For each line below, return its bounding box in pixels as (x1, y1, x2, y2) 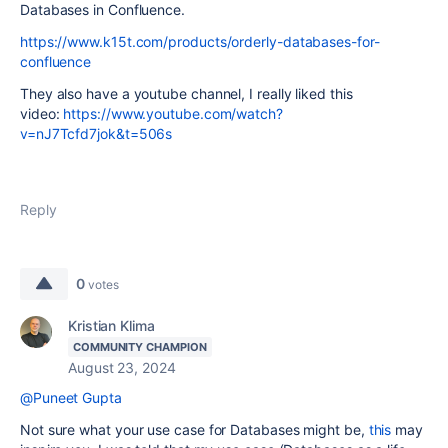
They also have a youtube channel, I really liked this (20, 85, 353, 102)
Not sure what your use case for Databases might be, (20, 421, 369, 438)
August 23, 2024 (68, 359, 176, 376)
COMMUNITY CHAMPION (73, 340, 207, 354)
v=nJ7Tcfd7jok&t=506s (20, 125, 173, 142)
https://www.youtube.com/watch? (63, 105, 283, 122)
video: (20, 105, 64, 122)
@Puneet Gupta (20, 389, 122, 406)
